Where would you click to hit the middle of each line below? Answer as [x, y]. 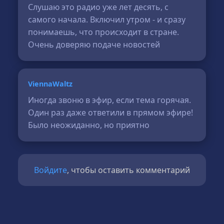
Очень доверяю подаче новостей [94, 44]
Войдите [50, 170]
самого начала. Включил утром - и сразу [107, 19]
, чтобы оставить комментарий [128, 170]
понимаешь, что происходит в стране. [104, 32]
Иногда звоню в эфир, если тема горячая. [110, 100]
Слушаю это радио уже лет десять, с [98, 7]
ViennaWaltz [50, 84]
